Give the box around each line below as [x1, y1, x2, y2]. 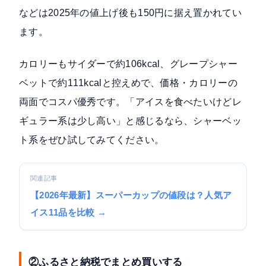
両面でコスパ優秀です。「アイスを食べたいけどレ [19, 97, 242, 107]
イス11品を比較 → [30, 208, 107, 218]
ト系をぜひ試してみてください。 [19, 135, 164, 145]
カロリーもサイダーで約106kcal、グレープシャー [19, 59, 237, 69]
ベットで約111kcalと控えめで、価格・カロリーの [19, 78, 237, 88]
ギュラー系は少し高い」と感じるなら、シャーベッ [19, 116, 242, 126]
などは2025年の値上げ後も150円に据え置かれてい [19, 8, 242, 18]
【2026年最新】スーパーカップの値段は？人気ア [30, 191, 232, 201]
